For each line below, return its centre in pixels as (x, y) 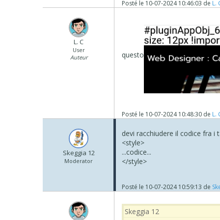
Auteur (79, 57)
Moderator (79, 161)
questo (133, 55)
